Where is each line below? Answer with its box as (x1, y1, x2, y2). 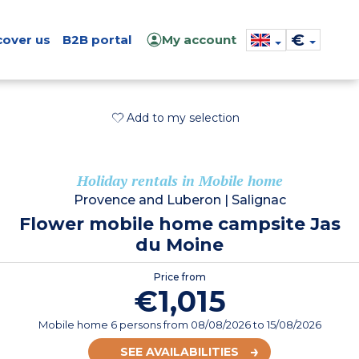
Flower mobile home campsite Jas (18, 213, 341, 236)
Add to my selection (126, 111, 240, 125)
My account (162, 32, 236, 47)
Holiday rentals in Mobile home (76, 171, 283, 191)
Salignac (231, 192, 286, 208)
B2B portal (62, 32, 131, 47)
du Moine (135, 234, 224, 256)
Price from (153, 271, 206, 284)
